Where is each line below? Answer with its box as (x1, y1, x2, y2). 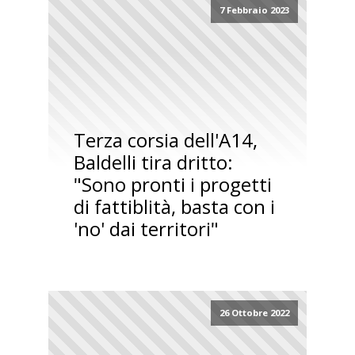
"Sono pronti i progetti (73, 171, 272, 198)
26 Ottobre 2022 (219, 307, 289, 319)
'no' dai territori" (73, 216, 219, 242)
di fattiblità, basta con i (73, 193, 275, 220)
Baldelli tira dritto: (73, 149, 233, 176)
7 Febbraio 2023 (219, 3, 289, 16)
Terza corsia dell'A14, (73, 127, 258, 154)
